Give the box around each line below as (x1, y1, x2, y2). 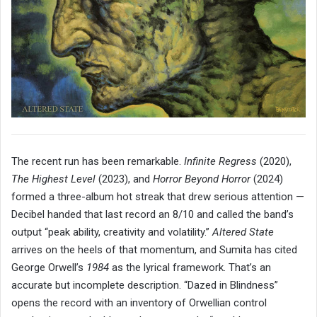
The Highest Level (11, 173, 96, 186)
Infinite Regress (184, 155, 257, 168)
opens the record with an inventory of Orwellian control (11, 296, 267, 310)
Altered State (212, 226, 274, 239)
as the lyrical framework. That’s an (109, 261, 271, 275)
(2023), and (96, 173, 153, 186)
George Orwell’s (11, 261, 86, 275)
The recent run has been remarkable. (11, 155, 184, 168)
